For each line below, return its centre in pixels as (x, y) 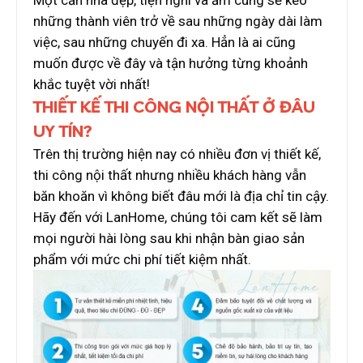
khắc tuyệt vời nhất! (92, 85)
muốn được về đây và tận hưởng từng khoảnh (171, 64)
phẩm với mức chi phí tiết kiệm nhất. (142, 260)
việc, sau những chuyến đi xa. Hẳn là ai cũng (164, 43)
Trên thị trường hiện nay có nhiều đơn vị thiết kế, (177, 154)
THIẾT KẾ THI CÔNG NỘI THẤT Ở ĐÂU (174, 107)
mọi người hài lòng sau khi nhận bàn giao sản (169, 239)
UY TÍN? (63, 131)
